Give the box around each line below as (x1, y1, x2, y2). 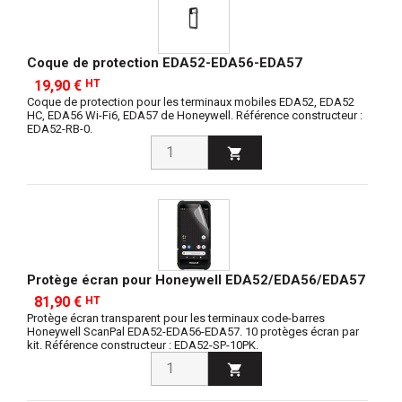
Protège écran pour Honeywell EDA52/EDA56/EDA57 (27, 271, 365, 288)
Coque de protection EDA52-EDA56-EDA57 (27, 55, 302, 72)
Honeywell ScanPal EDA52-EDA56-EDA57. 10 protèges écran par (27, 325, 359, 339)
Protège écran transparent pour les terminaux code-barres (27, 311, 325, 326)
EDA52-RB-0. (27, 121, 92, 135)
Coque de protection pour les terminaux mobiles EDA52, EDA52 (27, 94, 354, 109)
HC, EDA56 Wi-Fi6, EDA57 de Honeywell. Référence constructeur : (27, 108, 365, 122)
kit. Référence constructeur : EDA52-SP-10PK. (27, 338, 258, 353)
